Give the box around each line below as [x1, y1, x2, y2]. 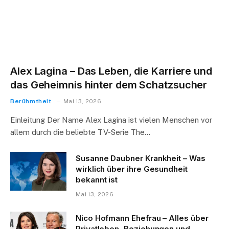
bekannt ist [76, 174, 118, 185]
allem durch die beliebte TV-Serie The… [10, 127, 150, 136]
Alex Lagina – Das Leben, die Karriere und [10, 64, 212, 77]
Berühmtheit [10, 97, 52, 105]
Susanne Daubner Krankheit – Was [76, 153, 205, 163]
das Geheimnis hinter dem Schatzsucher [10, 78, 208, 91]
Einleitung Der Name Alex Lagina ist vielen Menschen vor [10, 115, 212, 124]
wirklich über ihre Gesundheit [76, 164, 188, 174]
